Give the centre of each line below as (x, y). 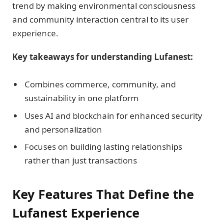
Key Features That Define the (103, 194)
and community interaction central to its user (100, 19)
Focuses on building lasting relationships (103, 147)
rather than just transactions (81, 161)
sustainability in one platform (82, 98)
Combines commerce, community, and (100, 84)
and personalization (63, 129)
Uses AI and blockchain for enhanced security (113, 115)
